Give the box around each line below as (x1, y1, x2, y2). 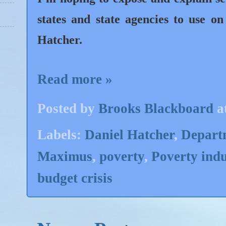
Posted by (37, 100, 98, 116)
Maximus (37, 148, 92, 164)
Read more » (37, 71, 112, 87)
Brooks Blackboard (98, 100, 213, 116)
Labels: (37, 127, 85, 142)
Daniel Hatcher (85, 127, 174, 142)
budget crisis (37, 170, 112, 186)
